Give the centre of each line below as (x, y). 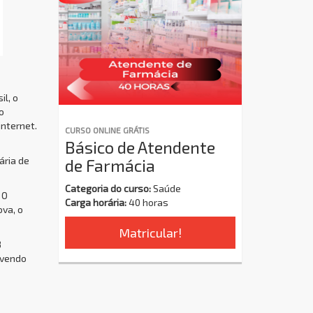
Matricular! (150, 233)
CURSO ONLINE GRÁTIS (107, 130)
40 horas (147, 202)
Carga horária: (95, 202)
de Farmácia (110, 165)
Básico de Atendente (140, 147)
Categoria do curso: (108, 188)
